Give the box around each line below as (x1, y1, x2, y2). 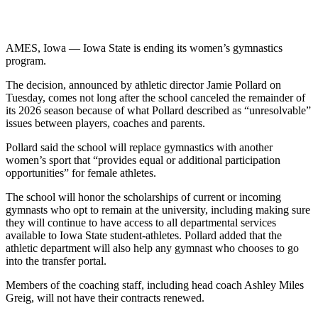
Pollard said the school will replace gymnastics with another (6, 141, 273, 153)
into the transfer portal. (6, 254, 106, 267)
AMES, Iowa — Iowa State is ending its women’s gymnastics (6, 41, 283, 54)
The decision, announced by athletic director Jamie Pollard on (6, 78, 281, 91)
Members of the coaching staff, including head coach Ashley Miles (6, 278, 304, 291)
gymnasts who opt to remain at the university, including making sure (6, 203, 310, 216)
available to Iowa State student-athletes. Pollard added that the (6, 229, 282, 241)
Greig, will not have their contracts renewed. (6, 291, 204, 304)
